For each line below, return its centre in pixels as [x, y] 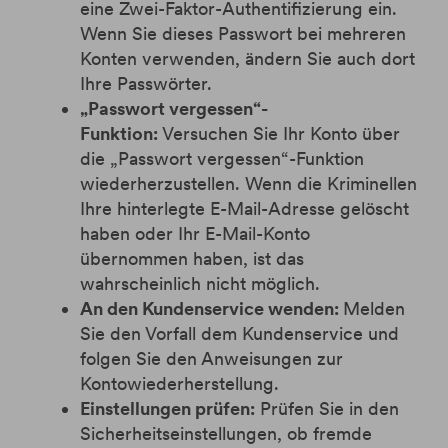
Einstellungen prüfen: [167, 408]
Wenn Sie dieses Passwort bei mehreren [243, 33]
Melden [374, 308]
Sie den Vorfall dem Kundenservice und [239, 333]
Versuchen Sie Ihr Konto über [281, 133]
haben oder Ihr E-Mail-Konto [195, 233]
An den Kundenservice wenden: [211, 308]
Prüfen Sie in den [327, 408]
